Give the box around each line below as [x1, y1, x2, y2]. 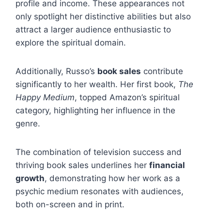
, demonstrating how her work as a [45, 173, 180, 184]
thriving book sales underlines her [15, 160, 149, 170]
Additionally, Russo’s [15, 66, 97, 77]
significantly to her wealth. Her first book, [15, 79, 178, 90]
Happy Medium [15, 93, 75, 103]
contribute [141, 66, 183, 77]
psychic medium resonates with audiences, [15, 186, 184, 197]
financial [149, 160, 185, 170]
